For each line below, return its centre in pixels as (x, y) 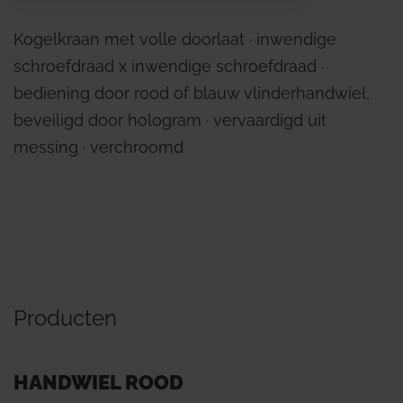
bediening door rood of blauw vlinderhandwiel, (192, 93)
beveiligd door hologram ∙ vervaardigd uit (170, 120)
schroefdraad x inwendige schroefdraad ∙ (169, 66)
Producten (65, 318)
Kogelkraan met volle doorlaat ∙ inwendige (175, 39)
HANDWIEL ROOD (99, 382)
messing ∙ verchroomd (99, 147)
